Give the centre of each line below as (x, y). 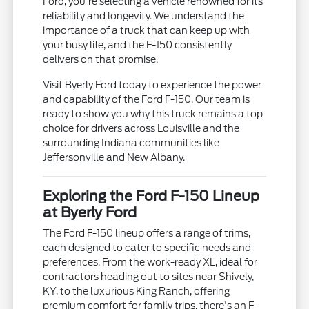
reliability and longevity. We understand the (144, 16)
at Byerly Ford (90, 213)
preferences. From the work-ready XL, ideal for (150, 262)
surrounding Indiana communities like (131, 143)
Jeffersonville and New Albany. (114, 158)
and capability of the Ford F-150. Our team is (147, 100)
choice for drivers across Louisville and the (141, 129)
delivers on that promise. (101, 60)
